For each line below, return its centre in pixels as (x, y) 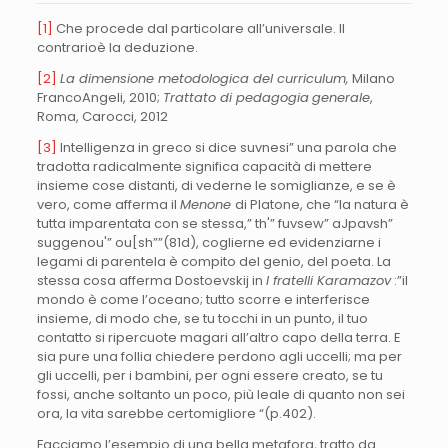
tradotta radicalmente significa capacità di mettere (204, 166)
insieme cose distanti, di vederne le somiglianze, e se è (216, 185)
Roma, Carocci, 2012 (102, 116)
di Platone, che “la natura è (321, 204)
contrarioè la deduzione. (117, 47)
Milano (371, 78)
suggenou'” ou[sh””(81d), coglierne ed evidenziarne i (208, 242)
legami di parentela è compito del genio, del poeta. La (213, 261)
